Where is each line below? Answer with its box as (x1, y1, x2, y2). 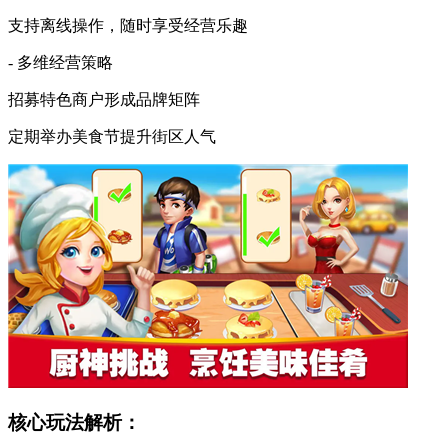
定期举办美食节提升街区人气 (8, 127, 216, 145)
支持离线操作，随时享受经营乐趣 (8, 16, 248, 34)
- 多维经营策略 (8, 53, 113, 71)
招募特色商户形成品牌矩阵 (8, 90, 200, 108)
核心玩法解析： (8, 412, 141, 434)
